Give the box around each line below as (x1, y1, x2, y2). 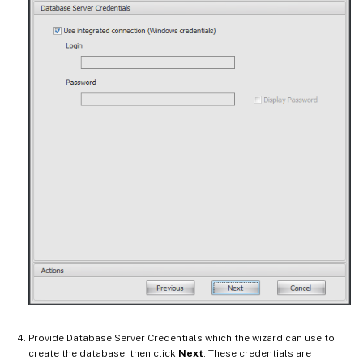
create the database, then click (28, 348, 178, 360)
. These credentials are (203, 348, 311, 360)
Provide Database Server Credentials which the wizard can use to (28, 332, 335, 344)
